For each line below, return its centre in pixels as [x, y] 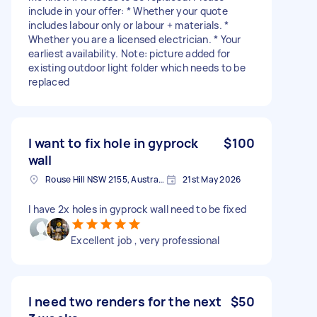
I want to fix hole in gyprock [114, 143]
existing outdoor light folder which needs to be [137, 67]
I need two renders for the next [125, 301]
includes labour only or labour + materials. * [129, 25]
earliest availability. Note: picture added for [129, 53]
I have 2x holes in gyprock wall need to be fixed [137, 209]
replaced [49, 81]
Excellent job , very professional [145, 240]
